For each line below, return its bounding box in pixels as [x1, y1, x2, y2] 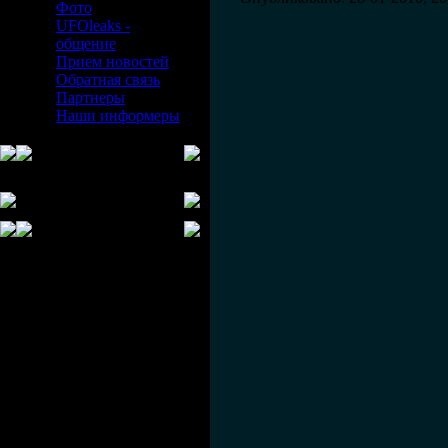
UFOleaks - [56, 17, 130, 34]
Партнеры [56, 89, 125, 106]
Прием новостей [56, 53, 169, 70]
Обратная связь [56, 71, 160, 88]
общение [56, 35, 116, 52]
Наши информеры [56, 107, 180, 124]
